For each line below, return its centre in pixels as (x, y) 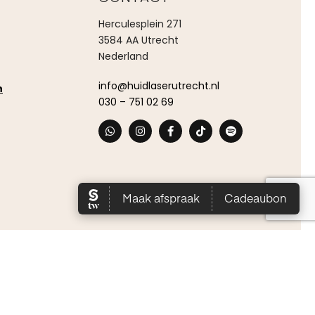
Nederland (123, 56)
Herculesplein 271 (140, 24)
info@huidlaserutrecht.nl (159, 85)
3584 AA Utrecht (138, 40)
